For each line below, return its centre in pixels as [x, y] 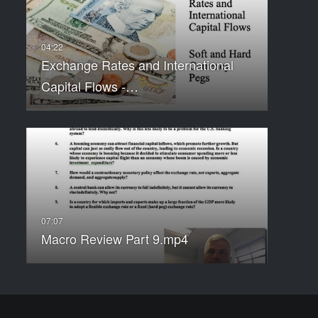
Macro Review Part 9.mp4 [114, 239]
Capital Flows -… [89, 86]
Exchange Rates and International [137, 65]
